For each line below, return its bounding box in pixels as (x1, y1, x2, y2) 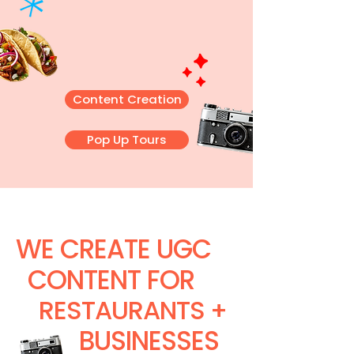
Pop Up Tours (87, 131, 167, 148)
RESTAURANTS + (39, 292, 228, 328)
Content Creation (72, 91, 182, 107)
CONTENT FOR (28, 262, 195, 299)
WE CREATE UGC (16, 231, 212, 268)
